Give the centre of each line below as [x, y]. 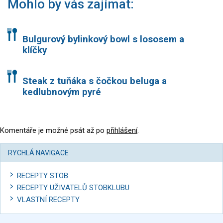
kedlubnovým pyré [62, 92]
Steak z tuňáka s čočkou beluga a [95, 81]
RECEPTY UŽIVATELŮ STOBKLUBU [73, 188]
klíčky [35, 51]
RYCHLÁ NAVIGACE [38, 153]
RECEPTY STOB [43, 176]
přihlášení [122, 131]
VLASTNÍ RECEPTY [48, 200]
